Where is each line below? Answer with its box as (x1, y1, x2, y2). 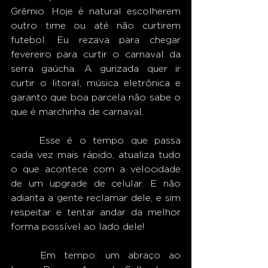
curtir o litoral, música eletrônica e (11, 78, 181, 88)
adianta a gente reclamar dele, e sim (11, 193, 181, 203)
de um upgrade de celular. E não (11, 178, 181, 188)
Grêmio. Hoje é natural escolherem (11, 6, 181, 16)
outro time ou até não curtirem (11, 20, 181, 31)
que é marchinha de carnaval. (11, 106, 144, 117)
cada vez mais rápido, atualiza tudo (11, 150, 181, 160)
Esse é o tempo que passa (11, 135, 39, 145)
